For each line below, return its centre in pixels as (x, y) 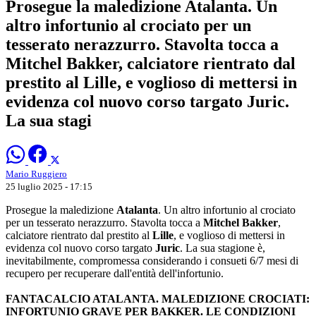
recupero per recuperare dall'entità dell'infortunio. (115, 273)
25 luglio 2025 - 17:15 (49, 186)
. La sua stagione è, (223, 248)
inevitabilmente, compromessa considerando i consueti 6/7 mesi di (152, 260)
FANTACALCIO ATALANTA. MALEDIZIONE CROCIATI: (158, 298)
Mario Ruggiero (36, 174)
